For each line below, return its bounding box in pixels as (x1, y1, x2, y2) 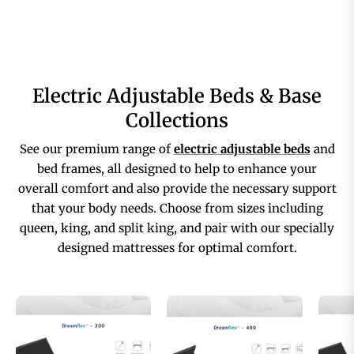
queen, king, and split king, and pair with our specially (20, 220, 334, 236)
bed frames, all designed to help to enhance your (37, 161, 317, 177)
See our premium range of (19, 141, 174, 157)
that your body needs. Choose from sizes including (31, 201, 323, 217)
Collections (126, 108, 228, 134)
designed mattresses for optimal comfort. (57, 240, 297, 256)
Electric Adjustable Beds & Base (32, 84, 322, 109)
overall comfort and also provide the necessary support (17, 181, 337, 197)
